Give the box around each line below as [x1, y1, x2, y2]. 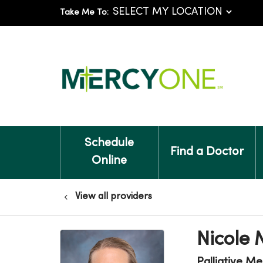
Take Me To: [60, 9, 109, 16]
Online [91, 156, 127, 167]
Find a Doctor [170, 147, 244, 158]
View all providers [75, 192, 152, 201]
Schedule [84, 138, 134, 149]
